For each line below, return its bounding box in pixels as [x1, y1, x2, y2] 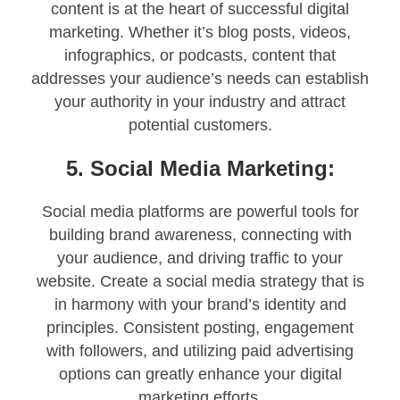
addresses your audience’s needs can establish [31, 70, 369, 88]
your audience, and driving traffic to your [57, 249, 343, 268]
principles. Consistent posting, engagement [46, 319, 354, 337]
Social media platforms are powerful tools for [41, 203, 359, 221]
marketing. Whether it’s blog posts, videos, [49, 23, 351, 42]
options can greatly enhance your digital [58, 365, 342, 384]
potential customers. [128, 116, 272, 135]
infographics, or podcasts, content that [64, 46, 336, 65]
